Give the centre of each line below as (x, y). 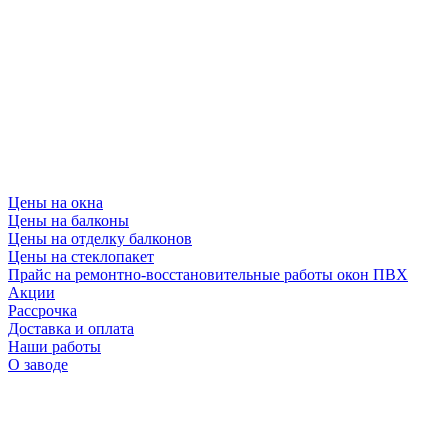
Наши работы (54, 347)
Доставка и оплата (71, 329)
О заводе (38, 365)
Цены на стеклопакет (81, 257)
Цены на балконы (68, 221)
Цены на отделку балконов (100, 239)
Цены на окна (55, 203)
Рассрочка (42, 311)
